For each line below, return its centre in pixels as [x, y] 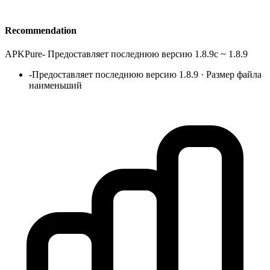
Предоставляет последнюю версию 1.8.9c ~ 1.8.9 [148, 54]
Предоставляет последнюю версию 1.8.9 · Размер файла [147, 74]
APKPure [24, 54]
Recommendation [41, 30]
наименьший [55, 85]
